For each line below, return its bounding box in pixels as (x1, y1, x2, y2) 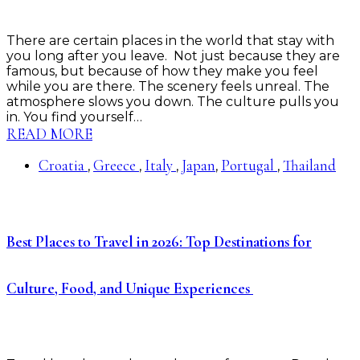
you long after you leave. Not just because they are (6, 47, 340, 63)
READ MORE (6, 124, 92, 143)
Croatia (39, 155, 88, 174)
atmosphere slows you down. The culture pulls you (6, 93, 339, 109)
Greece (93, 155, 139, 174)
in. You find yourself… (6, 108, 142, 125)
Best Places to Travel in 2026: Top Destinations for (6, 231, 312, 251)
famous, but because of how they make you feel (6, 63, 318, 79)
